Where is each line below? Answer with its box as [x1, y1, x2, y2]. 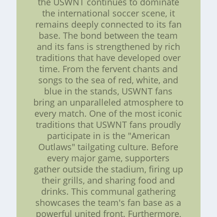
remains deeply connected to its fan [35, 18, 182, 30]
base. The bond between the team [39, 29, 178, 41]
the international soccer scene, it [42, 7, 175, 19]
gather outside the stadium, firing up [33, 163, 183, 175]
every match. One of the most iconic [34, 107, 183, 119]
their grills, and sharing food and [42, 174, 175, 186]
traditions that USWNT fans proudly [36, 118, 181, 130]
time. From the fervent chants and [39, 62, 178, 75]
